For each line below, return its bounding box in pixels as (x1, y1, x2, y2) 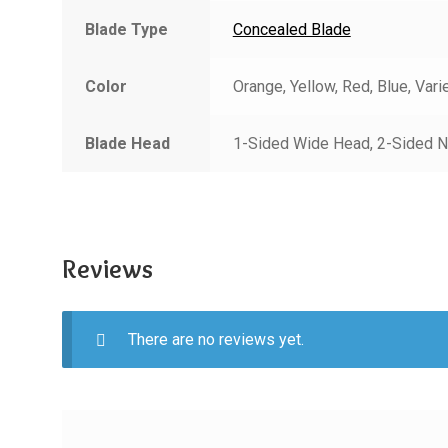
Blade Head (84, 134, 170, 154)
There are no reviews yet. (127, 330, 304, 350)
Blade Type (84, 20, 168, 40)
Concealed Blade (232, 20, 351, 40)
